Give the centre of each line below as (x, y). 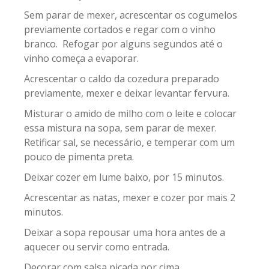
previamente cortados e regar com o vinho (120, 29)
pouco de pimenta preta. (80, 157)
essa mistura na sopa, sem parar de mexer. (120, 128)
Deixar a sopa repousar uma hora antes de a (125, 232)
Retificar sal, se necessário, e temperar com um (129, 142)
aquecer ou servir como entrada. (98, 247)
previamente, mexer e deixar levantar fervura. (128, 93)
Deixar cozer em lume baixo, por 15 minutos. (125, 177)
